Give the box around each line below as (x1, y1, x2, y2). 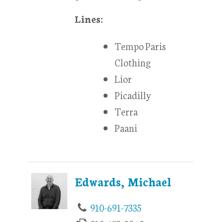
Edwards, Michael (75, 173, 172, 189)
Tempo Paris (114, 38, 166, 53)
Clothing (114, 55, 151, 69)
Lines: (75, 11, 103, 25)
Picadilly (114, 87, 152, 102)
